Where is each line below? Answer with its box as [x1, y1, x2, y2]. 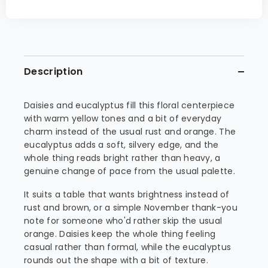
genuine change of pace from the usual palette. [24, 165, 235, 177]
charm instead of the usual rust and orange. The [24, 126, 236, 138]
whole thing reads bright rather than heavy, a [24, 152, 221, 164]
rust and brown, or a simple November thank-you [24, 202, 237, 214]
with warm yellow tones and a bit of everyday [24, 112, 222, 124]
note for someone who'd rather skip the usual [24, 215, 223, 227]
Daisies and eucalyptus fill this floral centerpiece [24, 99, 235, 111]
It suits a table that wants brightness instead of [24, 188, 230, 200]
